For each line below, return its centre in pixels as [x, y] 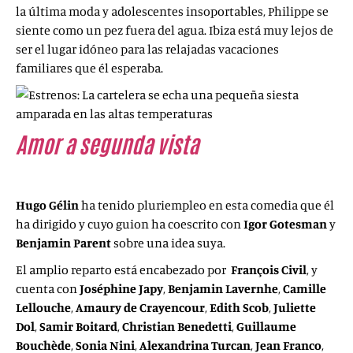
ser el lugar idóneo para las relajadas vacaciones [147, 49]
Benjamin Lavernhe [223, 288]
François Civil [269, 269]
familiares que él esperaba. [89, 68]
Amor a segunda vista [107, 143]
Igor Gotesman [285, 224]
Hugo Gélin [47, 205]
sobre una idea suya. [169, 243]
